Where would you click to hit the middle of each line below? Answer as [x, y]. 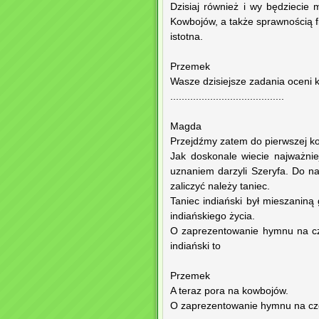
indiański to [195, 246]
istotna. [187, 37]
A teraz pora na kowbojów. [229, 291]
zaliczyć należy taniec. [220, 187]
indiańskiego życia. [213, 216]
